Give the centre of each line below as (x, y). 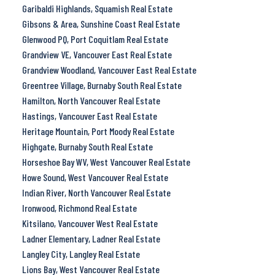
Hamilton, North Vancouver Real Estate (91, 100)
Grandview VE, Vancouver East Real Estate (97, 54)
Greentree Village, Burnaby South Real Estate (102, 85)
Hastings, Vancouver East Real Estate (89, 115)
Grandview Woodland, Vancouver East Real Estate (109, 69)
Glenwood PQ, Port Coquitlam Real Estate (95, 39)
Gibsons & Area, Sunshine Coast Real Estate (101, 23)
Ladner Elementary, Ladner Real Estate (91, 238)
